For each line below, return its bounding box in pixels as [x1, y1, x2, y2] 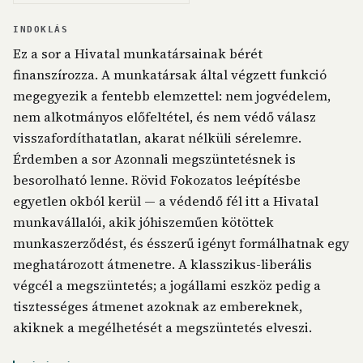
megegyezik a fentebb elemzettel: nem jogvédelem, [13, 87, 331, 105]
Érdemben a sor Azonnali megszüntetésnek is [13, 150, 296, 168]
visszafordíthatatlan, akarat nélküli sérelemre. [13, 129, 301, 147]
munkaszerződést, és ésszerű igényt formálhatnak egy [13, 234, 349, 252]
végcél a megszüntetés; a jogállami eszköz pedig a [13, 276, 321, 294]
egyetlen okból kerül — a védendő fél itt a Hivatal [13, 192, 318, 210]
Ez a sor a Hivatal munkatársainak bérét [13, 45, 263, 62]
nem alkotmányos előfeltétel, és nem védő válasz [13, 108, 316, 126]
